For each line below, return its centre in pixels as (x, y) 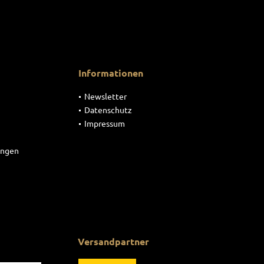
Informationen (111, 73)
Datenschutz (108, 110)
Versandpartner (113, 241)
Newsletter (105, 96)
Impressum (105, 123)
